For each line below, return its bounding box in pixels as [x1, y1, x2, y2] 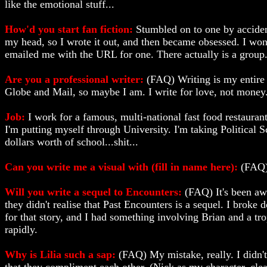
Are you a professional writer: [5, 73, 147, 85]
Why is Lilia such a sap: [5, 249, 119, 260]
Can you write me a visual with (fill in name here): [5, 161, 241, 173]
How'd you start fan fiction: [5, 23, 136, 35]
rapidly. [5, 223, 38, 235]
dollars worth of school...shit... [5, 136, 138, 148]
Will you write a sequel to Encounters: [5, 186, 185, 198]
